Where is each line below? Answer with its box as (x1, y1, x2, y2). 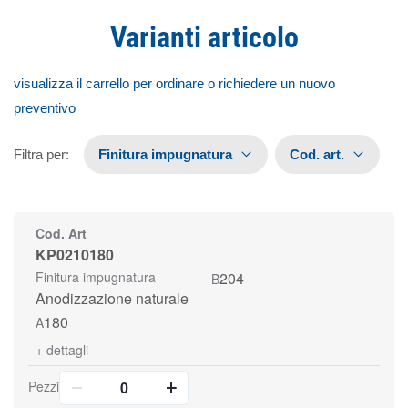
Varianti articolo (109, 20, 299, 55)
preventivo (14, 100, 76, 116)
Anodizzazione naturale (36, 288, 189, 309)
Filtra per (14, 147, 66, 162)
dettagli (46, 341, 88, 359)
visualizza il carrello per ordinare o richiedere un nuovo (14, 76, 335, 91)
